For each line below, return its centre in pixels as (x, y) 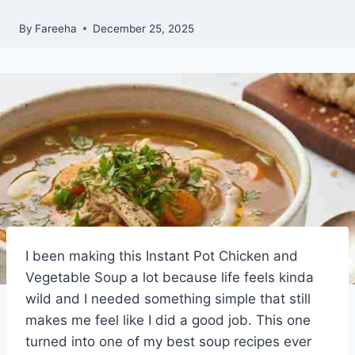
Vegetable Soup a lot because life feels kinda (170, 277)
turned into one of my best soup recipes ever (168, 341)
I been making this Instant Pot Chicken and (162, 256)
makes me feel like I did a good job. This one (168, 320)
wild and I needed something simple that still (168, 298)
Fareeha (56, 28)
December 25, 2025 (144, 28)
